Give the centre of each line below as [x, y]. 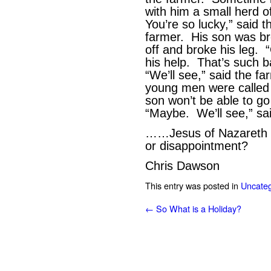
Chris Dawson [182, 166]
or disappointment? [197, 146]
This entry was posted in [193, 185]
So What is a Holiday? [198, 208]
